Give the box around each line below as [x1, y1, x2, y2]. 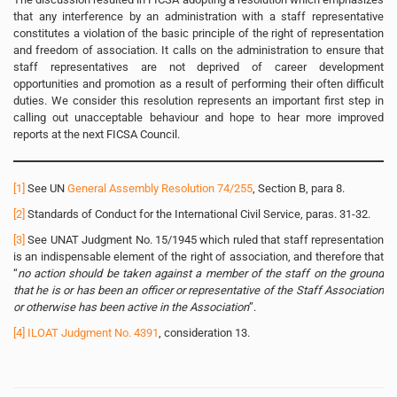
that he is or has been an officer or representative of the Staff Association [13, 283, 384, 297]
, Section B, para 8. [253, 181, 345, 195]
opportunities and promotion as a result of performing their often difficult [13, 76, 384, 90]
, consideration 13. [159, 325, 250, 339]
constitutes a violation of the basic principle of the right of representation [13, 26, 384, 40]
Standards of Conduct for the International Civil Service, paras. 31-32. [25, 206, 370, 221]
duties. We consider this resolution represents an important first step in [13, 93, 384, 107]
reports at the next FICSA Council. [13, 127, 180, 141]
